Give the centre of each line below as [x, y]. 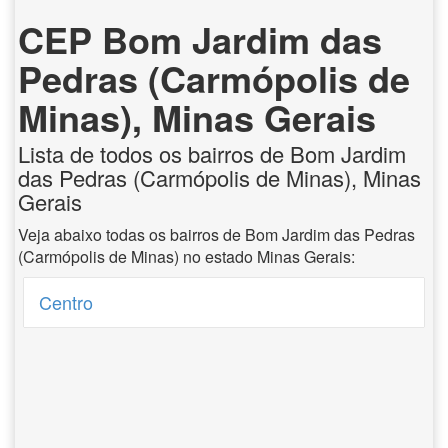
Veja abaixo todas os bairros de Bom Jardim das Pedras [216, 234]
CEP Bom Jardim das [200, 39]
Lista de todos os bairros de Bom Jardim [212, 153]
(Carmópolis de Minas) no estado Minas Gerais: [186, 256]
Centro [66, 302]
